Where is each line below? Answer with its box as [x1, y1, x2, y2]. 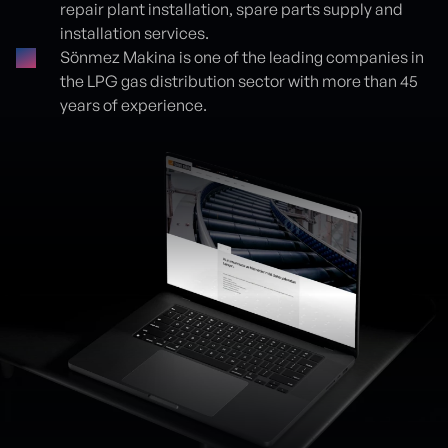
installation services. [60, 23, 209, 43]
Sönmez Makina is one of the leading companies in [60, 47, 424, 67]
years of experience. [60, 95, 207, 115]
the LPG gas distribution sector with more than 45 [60, 71, 418, 91]
